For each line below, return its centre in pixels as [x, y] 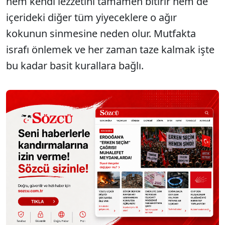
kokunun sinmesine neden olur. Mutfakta [101, 34]
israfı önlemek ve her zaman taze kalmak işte [110, 50]
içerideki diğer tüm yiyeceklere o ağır [91, 18]
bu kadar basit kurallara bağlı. [75, 66]
